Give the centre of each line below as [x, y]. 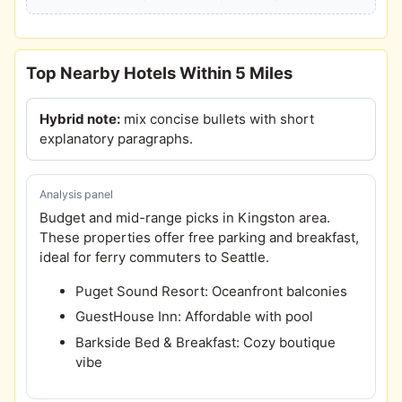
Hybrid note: [80, 119]
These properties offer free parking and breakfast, [200, 238]
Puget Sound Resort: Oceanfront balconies [212, 292]
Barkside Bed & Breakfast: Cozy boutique [206, 342]
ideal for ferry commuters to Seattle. [155, 258]
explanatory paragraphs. [117, 139]
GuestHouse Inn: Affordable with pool [195, 317]
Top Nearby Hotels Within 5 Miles [159, 73]
